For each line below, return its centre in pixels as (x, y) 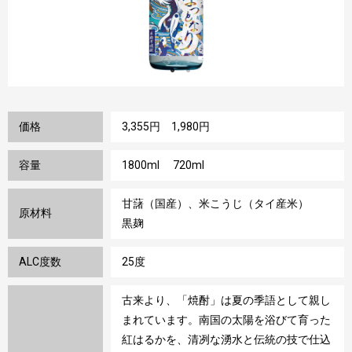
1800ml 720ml (163, 165)
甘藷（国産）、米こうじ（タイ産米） (226, 204)
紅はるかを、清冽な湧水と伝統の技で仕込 (226, 340)
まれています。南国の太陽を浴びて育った (226, 320)
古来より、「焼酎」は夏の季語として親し (226, 301)
